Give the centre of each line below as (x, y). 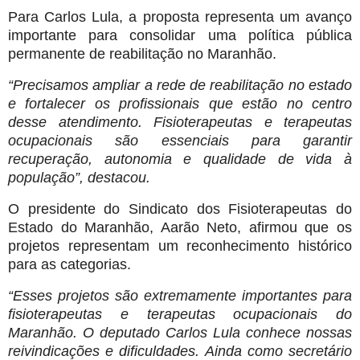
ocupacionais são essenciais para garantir (180, 140)
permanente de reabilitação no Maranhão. (142, 53)
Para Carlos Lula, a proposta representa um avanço (180, 16)
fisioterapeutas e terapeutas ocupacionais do (180, 314)
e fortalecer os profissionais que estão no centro (180, 103)
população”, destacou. (79, 177)
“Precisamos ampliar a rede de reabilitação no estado (180, 85)
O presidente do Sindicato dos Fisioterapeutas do (180, 209)
